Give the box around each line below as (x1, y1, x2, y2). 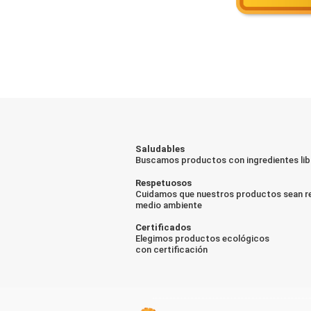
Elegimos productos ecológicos (135, 233, 269, 244)
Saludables (135, 144, 185, 155)
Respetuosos (135, 177, 192, 188)
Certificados (135, 221, 191, 233)
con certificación (135, 244, 208, 255)
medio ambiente (135, 199, 202, 210)
